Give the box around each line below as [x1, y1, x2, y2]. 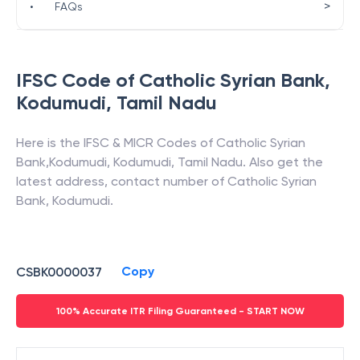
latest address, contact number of [16, 174, 227, 189]
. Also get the [243, 154, 323, 170]
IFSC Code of [16, 68, 139, 92]
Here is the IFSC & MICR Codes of [16, 135, 216, 150]
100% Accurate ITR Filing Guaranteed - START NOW [55, 305, 305, 317]
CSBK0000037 [16, 264, 102, 280]
